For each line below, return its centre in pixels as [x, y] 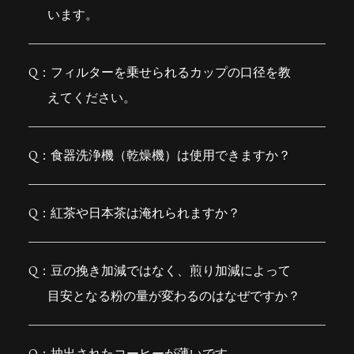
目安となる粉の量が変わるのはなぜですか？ [173, 296]
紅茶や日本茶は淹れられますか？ [145, 213]
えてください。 [91, 98]
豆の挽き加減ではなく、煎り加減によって [170, 271]
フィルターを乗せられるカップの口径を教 [170, 73]
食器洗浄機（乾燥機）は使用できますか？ [170, 156]
